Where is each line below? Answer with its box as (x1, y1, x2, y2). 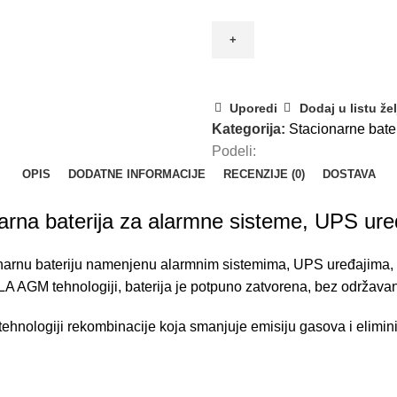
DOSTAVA (322, 167, 376, 181)
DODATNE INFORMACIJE (67, 167, 206, 181)
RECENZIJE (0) (222, 167, 305, 181)
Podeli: (212, 144, 256, 159)
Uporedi (230, 100, 278, 115)
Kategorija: (212, 121, 285, 136)
